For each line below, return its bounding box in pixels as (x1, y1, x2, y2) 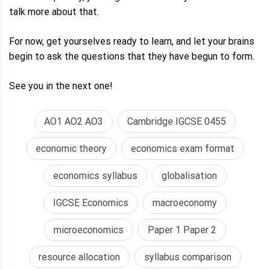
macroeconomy (152, 197, 217, 209)
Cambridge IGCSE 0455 (127, 116, 226, 128)
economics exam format (131, 143, 234, 155)
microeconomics (54, 224, 124, 236)
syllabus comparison (144, 251, 231, 263)
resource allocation (39, 251, 120, 263)
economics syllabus (53, 170, 137, 182)
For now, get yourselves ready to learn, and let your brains (9, 36, 254, 48)
